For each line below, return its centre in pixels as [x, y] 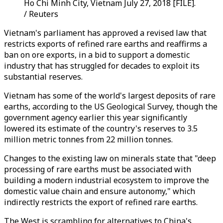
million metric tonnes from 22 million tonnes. [88, 139]
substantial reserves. [43, 77]
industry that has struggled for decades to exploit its [102, 66]
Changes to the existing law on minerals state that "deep [110, 158]
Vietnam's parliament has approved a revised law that [105, 33]
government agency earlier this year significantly [96, 117]
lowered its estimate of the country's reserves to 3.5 [101, 128]
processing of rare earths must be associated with [98, 169]
